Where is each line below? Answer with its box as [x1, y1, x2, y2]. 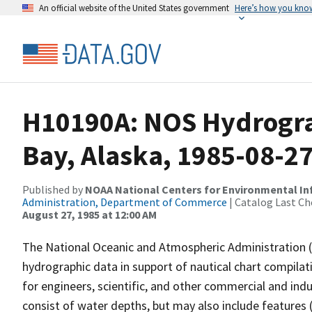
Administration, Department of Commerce [22, 195, 227, 209]
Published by [22, 182, 85, 196]
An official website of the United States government [39, 2, 229, 13]
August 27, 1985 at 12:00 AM [22, 208, 157, 221]
